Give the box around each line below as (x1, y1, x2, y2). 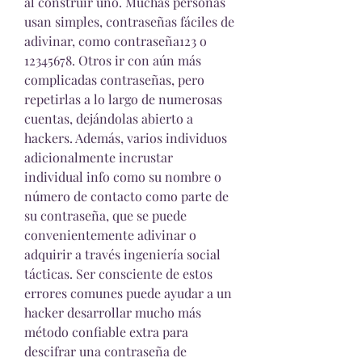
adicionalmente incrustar (24, 149, 173, 166)
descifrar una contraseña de (24, 343, 187, 360)
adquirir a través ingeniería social (24, 246, 221, 263)
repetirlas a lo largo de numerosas (24, 90, 222, 108)
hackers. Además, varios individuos (24, 129, 227, 147)
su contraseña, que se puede (24, 207, 187, 225)
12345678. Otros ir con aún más (24, 52, 201, 69)
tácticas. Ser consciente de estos (24, 265, 213, 283)
